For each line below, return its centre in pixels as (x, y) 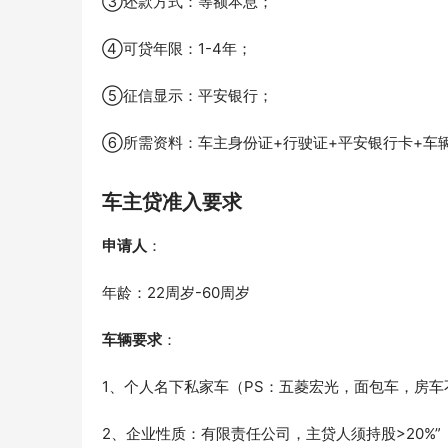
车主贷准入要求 (172, 202)
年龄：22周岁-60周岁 (176, 293)
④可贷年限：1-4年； (177, 49)
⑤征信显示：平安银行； (187, 96)
